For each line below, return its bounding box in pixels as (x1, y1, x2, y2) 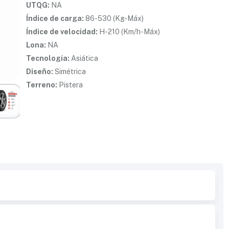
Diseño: (26, 67, 54, 76)
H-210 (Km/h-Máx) (98, 28, 161, 36)
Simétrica (53, 67, 86, 76)
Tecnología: (26, 54, 70, 62)
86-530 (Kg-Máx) (84, 14, 144, 22)
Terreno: (26, 81, 58, 89)
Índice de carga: (26, 14, 84, 22)
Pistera (57, 81, 83, 89)
